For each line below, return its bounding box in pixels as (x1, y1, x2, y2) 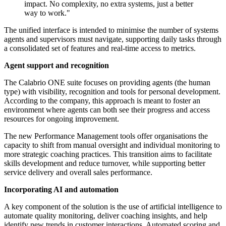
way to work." (24, 9, 70, 18)
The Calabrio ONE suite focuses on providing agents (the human (4, 78, 210, 87)
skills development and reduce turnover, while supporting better (4, 159, 205, 168)
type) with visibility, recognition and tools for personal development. (4, 87, 220, 96)
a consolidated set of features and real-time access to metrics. (4, 44, 196, 53)
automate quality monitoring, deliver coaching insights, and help (4, 211, 207, 220)
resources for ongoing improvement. (4, 115, 119, 124)
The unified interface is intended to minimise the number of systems (4, 26, 218, 35)
